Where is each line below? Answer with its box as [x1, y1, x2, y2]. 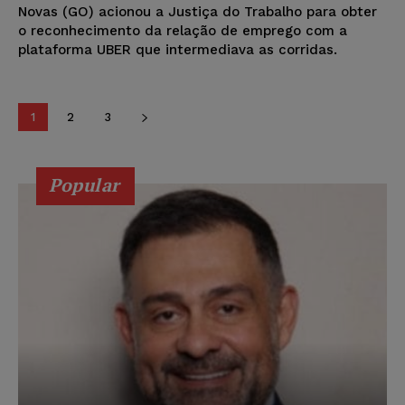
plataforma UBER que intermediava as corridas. [18, 41, 337, 58]
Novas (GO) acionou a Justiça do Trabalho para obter [18, 3, 377, 20]
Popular [49, 172, 120, 197]
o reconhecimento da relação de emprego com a [18, 22, 347, 39]
